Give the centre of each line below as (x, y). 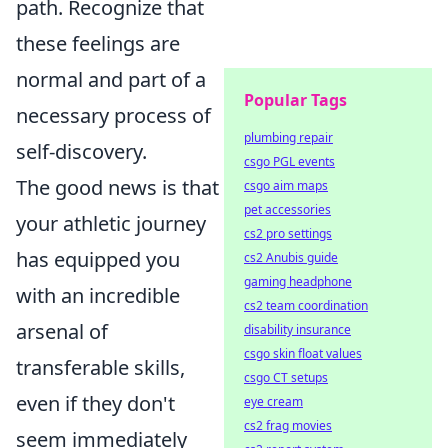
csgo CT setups (286, 377)
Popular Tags (295, 100)
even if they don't (95, 403)
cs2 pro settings (288, 233)
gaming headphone (298, 281)
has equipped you (98, 259)
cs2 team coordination (306, 305)
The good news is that (117, 187)
